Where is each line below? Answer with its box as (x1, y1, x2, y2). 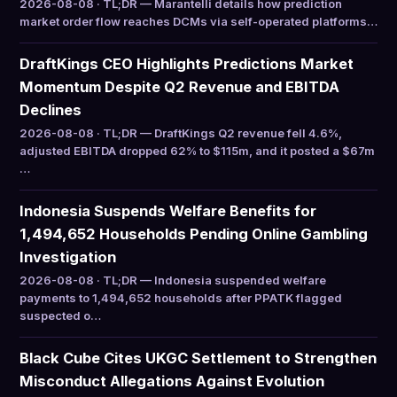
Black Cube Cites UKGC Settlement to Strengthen (19, 349, 377, 367)
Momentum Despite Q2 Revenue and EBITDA (19, 78, 339, 96)
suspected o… (19, 308, 101, 323)
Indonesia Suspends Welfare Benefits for (19, 202, 316, 220)
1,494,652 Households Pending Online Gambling (19, 225, 368, 243)
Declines (19, 101, 82, 119)
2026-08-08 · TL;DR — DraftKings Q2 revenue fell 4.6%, (19, 126, 342, 140)
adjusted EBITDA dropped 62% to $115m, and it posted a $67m (19, 144, 375, 158)
